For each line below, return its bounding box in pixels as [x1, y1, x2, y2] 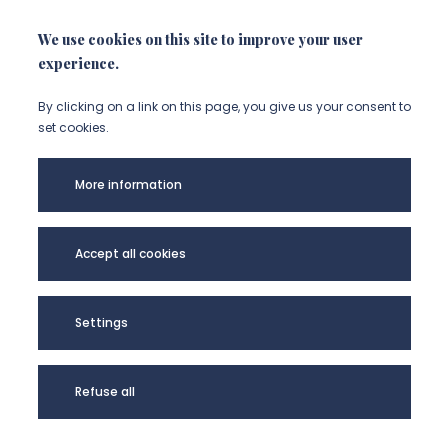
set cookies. [37, 119, 109, 136]
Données [249, 251, 321, 274]
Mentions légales [249, 223, 387, 246]
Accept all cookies [74, 245, 186, 262]
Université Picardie [37, 223, 191, 246]
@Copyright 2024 [37, 279, 185, 302]
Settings [74, 314, 128, 331]
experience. [37, 54, 119, 73]
